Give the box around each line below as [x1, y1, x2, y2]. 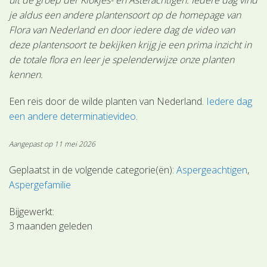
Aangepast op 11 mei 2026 [9, 138, 96, 149]
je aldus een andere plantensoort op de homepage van [9, 8, 241, 21]
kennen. [9, 67, 44, 81]
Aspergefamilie [9, 178, 72, 191]
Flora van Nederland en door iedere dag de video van [9, 23, 235, 36]
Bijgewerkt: [9, 204, 55, 218]
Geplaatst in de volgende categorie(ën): [9, 163, 177, 176]
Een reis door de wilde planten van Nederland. [9, 94, 207, 108]
